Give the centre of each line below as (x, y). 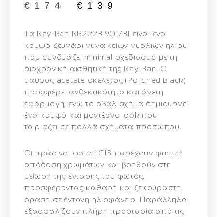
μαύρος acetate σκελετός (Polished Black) (105, 80)
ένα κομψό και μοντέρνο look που (91, 115)
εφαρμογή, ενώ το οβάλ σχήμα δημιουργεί (106, 103)
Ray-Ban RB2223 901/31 (84, 33)
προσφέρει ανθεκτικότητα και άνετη (94, 92)
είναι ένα (148, 33)
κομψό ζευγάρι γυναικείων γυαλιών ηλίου (106, 45)
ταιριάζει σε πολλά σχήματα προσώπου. (103, 126)
